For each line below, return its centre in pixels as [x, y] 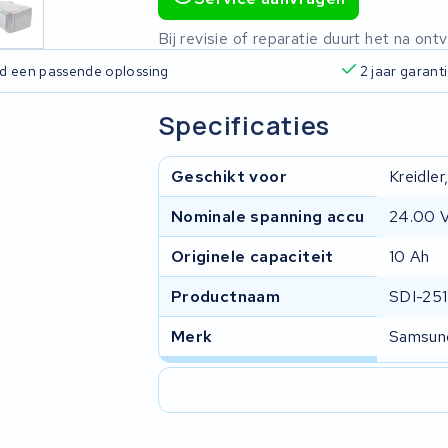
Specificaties [244, 125]
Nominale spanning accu [267, 216]
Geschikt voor [228, 176]
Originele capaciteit [252, 256]
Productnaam [225, 296]
